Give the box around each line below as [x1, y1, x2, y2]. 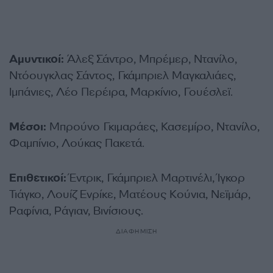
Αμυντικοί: [9, 51, 64, 66]
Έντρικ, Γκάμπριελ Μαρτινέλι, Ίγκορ [66, 170, 245, 185]
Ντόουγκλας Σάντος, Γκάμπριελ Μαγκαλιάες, [9, 68, 236, 83]
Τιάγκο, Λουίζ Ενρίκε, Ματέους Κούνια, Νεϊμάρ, [9, 186, 250, 202]
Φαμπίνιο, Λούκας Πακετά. [9, 135, 144, 151]
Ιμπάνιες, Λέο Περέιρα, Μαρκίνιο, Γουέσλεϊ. [9, 84, 233, 99]
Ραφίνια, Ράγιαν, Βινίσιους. [9, 203, 143, 218]
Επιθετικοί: [9, 170, 66, 185]
